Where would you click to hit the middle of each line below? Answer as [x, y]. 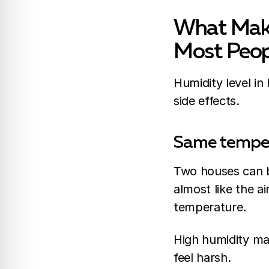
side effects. [208, 101]
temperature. [210, 207]
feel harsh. [202, 258]
